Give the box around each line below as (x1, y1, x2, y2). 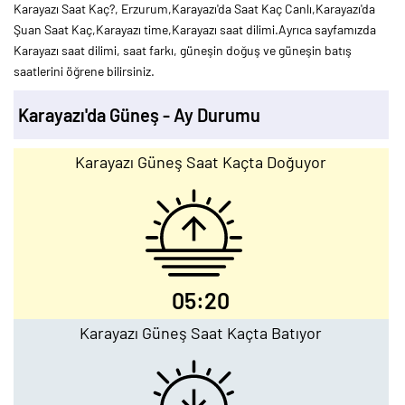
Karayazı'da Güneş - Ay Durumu (18, 104, 260, 126)
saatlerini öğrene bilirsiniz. (14, 63, 155, 79)
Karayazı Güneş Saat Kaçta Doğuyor (75, 152, 327, 172)
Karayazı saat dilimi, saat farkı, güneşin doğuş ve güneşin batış (14, 42, 352, 58)
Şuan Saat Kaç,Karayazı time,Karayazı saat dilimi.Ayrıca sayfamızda (14, 22, 376, 37)
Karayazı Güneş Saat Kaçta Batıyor (80, 323, 323, 343)
